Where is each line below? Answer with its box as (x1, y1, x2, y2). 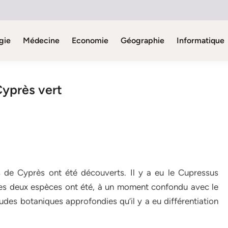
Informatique (176, 36, 224, 45)
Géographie (120, 36, 164, 45)
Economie (71, 36, 108, 45)
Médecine (22, 36, 60, 45)
